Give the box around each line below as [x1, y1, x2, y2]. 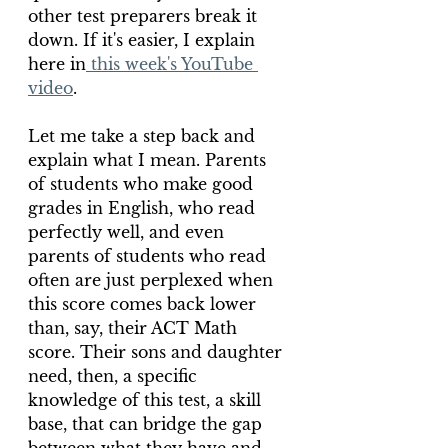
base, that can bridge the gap [28, 414, 267, 434]
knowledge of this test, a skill [28, 390, 266, 410]
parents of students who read [28, 246, 271, 266]
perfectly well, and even [28, 222, 229, 242]
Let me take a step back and [28, 126, 260, 146]
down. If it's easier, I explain [28, 30, 260, 50]
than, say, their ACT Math [28, 318, 242, 338]
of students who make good [28, 174, 258, 194]
